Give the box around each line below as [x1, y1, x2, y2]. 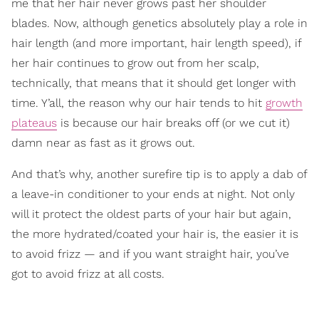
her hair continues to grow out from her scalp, [11, 56, 259, 70]
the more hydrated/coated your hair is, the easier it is [11, 226, 298, 241]
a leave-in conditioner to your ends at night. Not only [11, 187, 295, 201]
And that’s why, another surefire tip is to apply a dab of [11, 167, 307, 181]
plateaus [11, 115, 57, 130]
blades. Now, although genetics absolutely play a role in [11, 16, 308, 30]
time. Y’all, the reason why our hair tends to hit [11, 95, 266, 110]
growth [266, 95, 303, 110]
